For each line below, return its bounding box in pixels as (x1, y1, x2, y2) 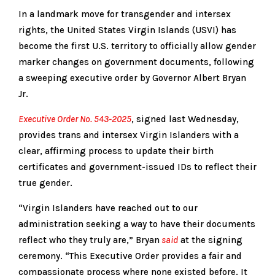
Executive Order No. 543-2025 (18, 113, 131, 125)
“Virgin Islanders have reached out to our (18, 202, 198, 214)
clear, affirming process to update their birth (18, 145, 214, 157)
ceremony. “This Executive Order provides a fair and (18, 250, 242, 261)
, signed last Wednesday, (131, 113, 239, 125)
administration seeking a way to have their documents (18, 218, 255, 230)
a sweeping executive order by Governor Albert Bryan (18, 72, 246, 83)
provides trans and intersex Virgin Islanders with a (18, 129, 239, 141)
